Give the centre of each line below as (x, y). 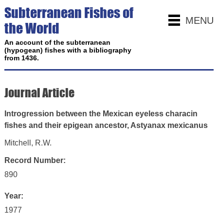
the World (32, 28)
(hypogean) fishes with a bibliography (68, 50)
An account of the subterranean (57, 42)
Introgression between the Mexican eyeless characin (101, 114)
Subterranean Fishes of (69, 13)
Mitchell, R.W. (28, 143)
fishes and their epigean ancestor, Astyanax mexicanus (106, 125)
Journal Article (39, 93)
